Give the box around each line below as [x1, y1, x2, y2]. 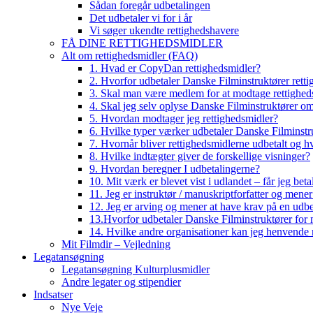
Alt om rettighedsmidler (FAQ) [61, 50, 198, 61]
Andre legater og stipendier [61, 276, 181, 288]
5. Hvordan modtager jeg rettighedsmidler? [89, 112, 278, 124]
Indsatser [34, 289, 73, 300]
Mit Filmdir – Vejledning [61, 238, 170, 250]
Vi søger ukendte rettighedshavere [89, 24, 239, 36]
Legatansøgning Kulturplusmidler [61, 263, 210, 275]
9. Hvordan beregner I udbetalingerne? [89, 163, 260, 175]
